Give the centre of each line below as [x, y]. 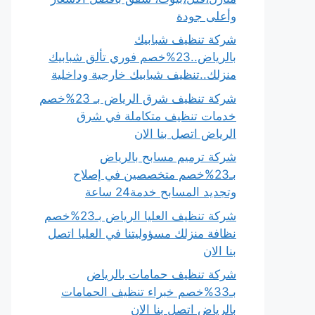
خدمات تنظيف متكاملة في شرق [156, 116]
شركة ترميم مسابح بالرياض [168, 157]
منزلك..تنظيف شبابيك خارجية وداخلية [144, 75]
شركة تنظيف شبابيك [185, 39]
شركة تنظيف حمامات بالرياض [161, 274]
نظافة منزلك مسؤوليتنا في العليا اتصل [142, 233]
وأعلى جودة [206, 16]
